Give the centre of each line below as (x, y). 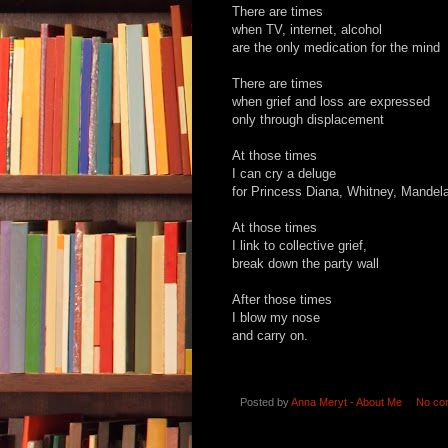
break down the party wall (305, 263)
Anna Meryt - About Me (346, 401)
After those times (282, 299)
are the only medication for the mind (336, 47)
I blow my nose (276, 317)
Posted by (265, 401)
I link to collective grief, (299, 245)
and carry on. (270, 335)
